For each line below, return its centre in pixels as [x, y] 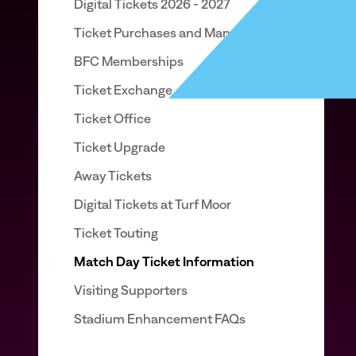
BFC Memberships [129, 61]
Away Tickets [113, 176]
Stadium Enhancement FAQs [160, 319]
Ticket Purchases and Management [179, 33]
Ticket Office [112, 118]
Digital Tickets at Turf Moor [153, 204]
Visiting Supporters [131, 290]
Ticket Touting [116, 233]
